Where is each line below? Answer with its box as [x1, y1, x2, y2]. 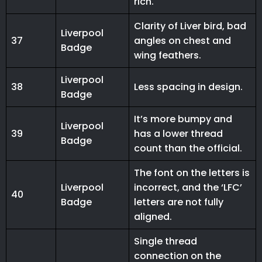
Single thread [134, 235, 197, 249]
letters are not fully [134, 195, 223, 209]
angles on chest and [134, 34, 231, 48]
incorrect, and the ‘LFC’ [134, 181, 242, 195]
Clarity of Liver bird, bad [134, 19, 246, 33]
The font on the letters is [134, 166, 250, 180]
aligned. [134, 210, 172, 224]
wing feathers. [134, 49, 201, 63]
